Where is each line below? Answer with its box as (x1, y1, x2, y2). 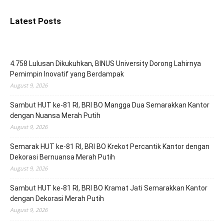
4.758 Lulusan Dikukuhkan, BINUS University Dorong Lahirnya (10, 59, 201, 68)
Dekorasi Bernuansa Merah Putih (10, 153, 115, 161)
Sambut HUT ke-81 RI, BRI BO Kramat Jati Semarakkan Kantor (10, 184, 207, 192)
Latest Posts (10, 16, 61, 26)
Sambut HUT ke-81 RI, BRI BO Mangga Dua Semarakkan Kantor (10, 101, 209, 109)
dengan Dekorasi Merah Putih (10, 194, 104, 203)
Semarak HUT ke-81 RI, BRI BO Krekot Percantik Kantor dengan (10, 142, 209, 151)
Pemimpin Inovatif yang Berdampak (10, 70, 124, 78)
